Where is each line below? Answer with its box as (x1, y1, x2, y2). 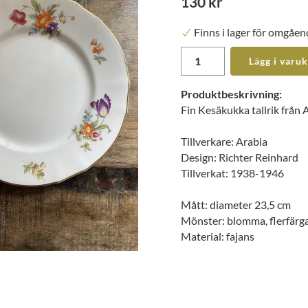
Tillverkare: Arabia (181, 135, 267, 148)
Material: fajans (181, 230, 254, 243)
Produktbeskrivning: (181, 87, 282, 101)
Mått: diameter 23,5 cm (181, 198, 291, 212)
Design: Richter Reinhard (181, 151, 298, 164)
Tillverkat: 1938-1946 (181, 166, 284, 180)
